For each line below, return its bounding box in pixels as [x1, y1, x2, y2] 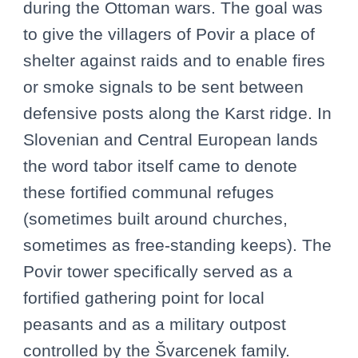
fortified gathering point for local [23, 288, 265, 308]
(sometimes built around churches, [23, 209, 288, 229]
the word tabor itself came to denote [23, 157, 297, 176]
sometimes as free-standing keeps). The [23, 236, 332, 255]
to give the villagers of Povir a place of [23, 25, 315, 44]
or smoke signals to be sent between [23, 78, 304, 97]
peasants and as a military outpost [23, 315, 286, 334]
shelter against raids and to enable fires [23, 51, 325, 70]
